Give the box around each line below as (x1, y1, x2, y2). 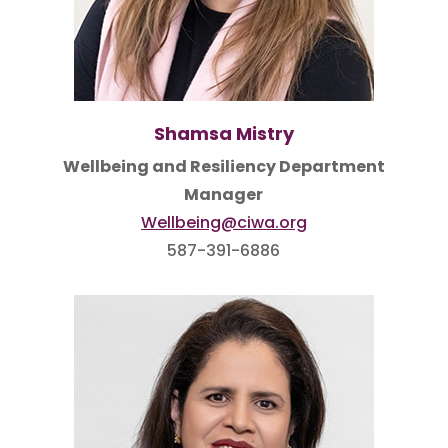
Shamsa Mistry (153, 121, 294, 146)
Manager (184, 183, 264, 206)
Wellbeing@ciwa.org (140, 211, 307, 234)
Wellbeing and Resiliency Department (62, 155, 385, 178)
